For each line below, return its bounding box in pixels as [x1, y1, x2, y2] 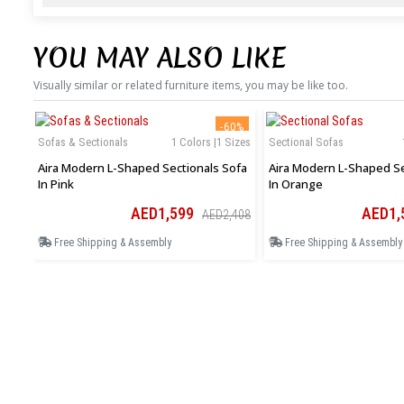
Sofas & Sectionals [38, 135, 128, 150]
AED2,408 [202, 207, 251, 223]
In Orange [269, 176, 323, 193]
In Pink [38, 176, 74, 193]
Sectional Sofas [269, 135, 344, 150]
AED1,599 [131, 204, 197, 224]
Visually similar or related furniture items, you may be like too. [33, 78, 348, 94]
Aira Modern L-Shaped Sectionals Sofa [38, 160, 247, 177]
